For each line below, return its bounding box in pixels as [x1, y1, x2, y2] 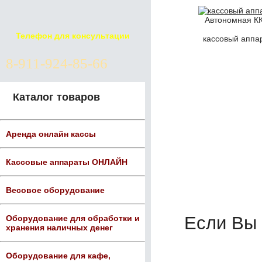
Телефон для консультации [15, 31, 130, 40]
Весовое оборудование [6, 185, 105, 195]
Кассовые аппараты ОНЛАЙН [6, 157, 127, 167]
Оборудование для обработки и [6, 213, 140, 223]
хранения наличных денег [6, 223, 113, 232]
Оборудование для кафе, [6, 251, 111, 260]
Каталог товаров [13, 91, 100, 103]
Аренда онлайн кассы [6, 129, 96, 139]
